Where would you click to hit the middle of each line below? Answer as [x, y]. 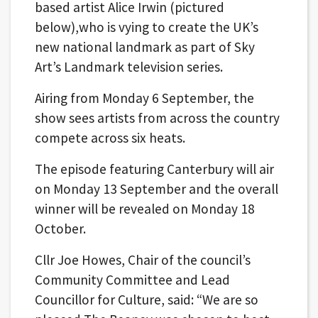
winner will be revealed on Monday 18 [144, 208]
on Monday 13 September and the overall [156, 188]
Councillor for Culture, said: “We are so [146, 299]
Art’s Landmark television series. [128, 66]
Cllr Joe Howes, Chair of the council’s [142, 259]
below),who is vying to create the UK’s [146, 27]
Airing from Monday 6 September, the [144, 98]
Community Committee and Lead [132, 279]
